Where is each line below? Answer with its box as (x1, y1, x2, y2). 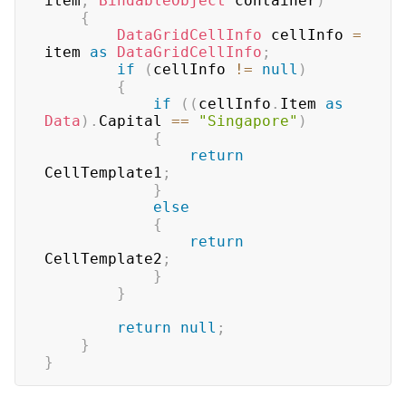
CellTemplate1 (44, 164, 162, 181)
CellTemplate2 (44, 250, 162, 267)
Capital (99, 112, 171, 130)
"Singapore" (198, 112, 298, 130)
